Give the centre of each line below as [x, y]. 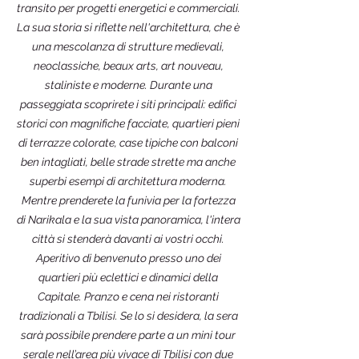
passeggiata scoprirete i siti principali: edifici [128, 104]
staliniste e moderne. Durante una [128, 85]
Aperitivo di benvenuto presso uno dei [128, 258]
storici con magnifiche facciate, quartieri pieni [128, 123]
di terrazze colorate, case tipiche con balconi [128, 143]
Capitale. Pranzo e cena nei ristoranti [128, 296]
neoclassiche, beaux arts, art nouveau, [128, 66]
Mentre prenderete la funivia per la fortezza [128, 200]
